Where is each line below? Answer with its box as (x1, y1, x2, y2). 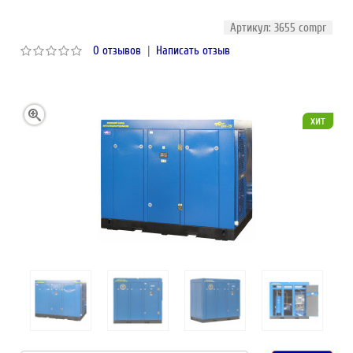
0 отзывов (93, 43, 142, 58)
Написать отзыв (156, 43, 231, 58)
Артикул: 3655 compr (223, 20, 333, 35)
